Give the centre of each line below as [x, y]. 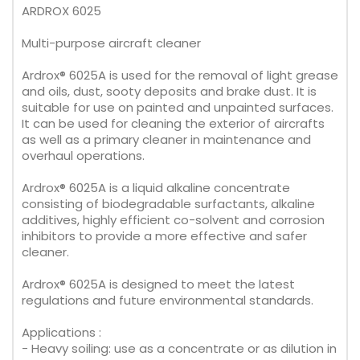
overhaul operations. [83, 155]
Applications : [61, 332]
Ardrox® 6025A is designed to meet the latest [158, 284]
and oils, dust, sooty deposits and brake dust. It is [169, 91]
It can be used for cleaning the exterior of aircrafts [173, 123]
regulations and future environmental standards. [168, 300]
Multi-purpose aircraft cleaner [111, 43]
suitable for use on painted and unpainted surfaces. [178, 107]
